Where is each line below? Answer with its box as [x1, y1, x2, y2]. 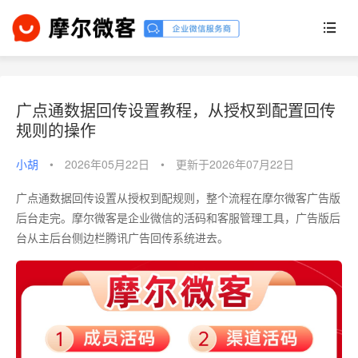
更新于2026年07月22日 [176, 156, 294, 172]
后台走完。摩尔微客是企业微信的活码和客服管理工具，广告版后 [16, 209, 340, 225]
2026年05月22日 [65, 156, 149, 172]
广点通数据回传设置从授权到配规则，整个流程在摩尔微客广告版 [16, 189, 340, 205]
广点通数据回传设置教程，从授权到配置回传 [16, 98, 336, 121]
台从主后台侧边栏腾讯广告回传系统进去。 [16, 229, 229, 245]
